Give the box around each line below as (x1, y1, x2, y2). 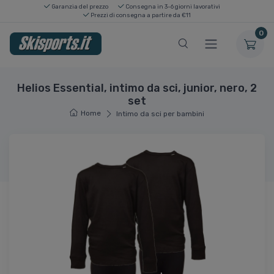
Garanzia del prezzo (50, 3, 108, 10)
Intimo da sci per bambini (116, 109, 205, 118)
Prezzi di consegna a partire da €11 (89, 12, 191, 18)
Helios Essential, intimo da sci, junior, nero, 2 (17, 81, 257, 95)
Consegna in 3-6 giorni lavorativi (124, 3, 220, 10)
